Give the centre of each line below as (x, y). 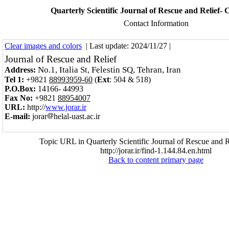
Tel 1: (14, 79)
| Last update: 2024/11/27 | (127, 46)
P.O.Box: (20, 89)
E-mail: (17, 116)
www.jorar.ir (66, 107)
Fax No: (19, 98)
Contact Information (156, 23)
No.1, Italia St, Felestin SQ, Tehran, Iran (110, 70)
